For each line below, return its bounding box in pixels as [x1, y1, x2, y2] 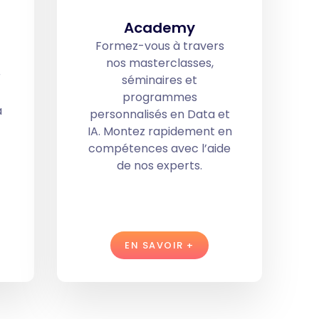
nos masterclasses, [105, 54, 214, 71]
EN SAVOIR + [125, 238, 194, 252]
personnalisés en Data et [89, 105, 230, 122]
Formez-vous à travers [95, 37, 224, 54]
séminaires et [122, 71, 197, 88]
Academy [124, 17, 195, 38]
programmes [122, 88, 197, 105]
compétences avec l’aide [88, 140, 231, 157]
